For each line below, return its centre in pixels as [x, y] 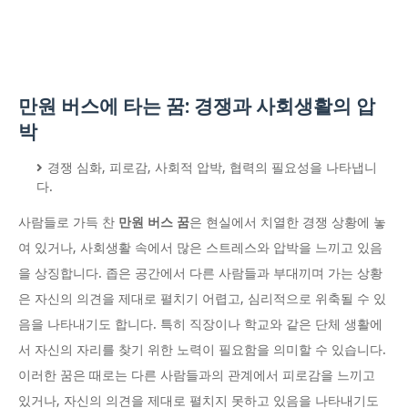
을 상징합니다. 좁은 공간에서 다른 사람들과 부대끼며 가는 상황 [200, 274]
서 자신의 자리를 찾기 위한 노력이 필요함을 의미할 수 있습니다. [202, 350]
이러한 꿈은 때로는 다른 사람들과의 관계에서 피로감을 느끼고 [197, 376]
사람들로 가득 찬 [68, 223]
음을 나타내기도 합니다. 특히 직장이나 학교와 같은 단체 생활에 [200, 325]
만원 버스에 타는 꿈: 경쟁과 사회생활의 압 [197, 107]
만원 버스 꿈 [154, 223]
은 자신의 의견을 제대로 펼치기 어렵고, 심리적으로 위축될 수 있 [202, 299]
